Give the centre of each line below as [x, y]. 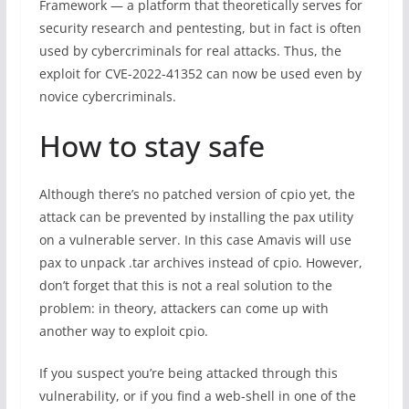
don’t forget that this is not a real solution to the [185, 285]
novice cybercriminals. [107, 96]
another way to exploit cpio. [123, 331]
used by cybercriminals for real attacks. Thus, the [190, 51]
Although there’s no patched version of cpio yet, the [197, 194]
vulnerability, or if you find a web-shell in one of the [197, 396]
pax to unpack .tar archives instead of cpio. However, [200, 262]
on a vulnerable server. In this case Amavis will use [195, 240]
